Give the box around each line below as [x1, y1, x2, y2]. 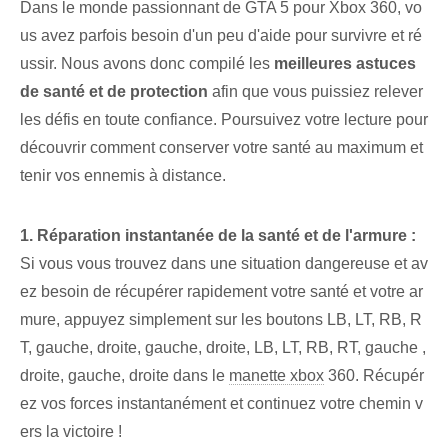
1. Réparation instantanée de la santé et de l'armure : [20, 226, 416, 244]
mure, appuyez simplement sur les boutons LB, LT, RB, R [20, 310, 422, 328]
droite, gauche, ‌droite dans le [20, 366, 229, 384]
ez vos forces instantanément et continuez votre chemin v [20, 394, 423, 412]
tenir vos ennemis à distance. [20, 166, 226, 184]
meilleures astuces [274, 54, 416, 72]
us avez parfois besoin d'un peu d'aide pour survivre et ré [20, 26, 422, 44]
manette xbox [229, 366, 324, 384]
